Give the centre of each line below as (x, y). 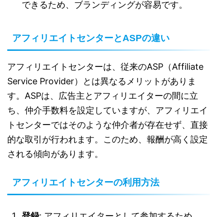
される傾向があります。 (55, 154)
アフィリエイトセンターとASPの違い (91, 38)
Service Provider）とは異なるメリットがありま (102, 81)
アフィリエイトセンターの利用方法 (86, 183)
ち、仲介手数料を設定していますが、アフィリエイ (108, 110)
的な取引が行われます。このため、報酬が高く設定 (108, 139)
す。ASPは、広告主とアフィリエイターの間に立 (103, 96)
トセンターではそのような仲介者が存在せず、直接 (108, 125)
